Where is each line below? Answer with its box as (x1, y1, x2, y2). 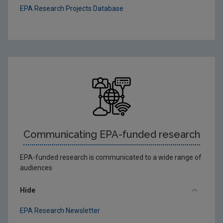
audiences (20, 163, 52, 172)
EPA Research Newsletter (20, 206, 100, 215)
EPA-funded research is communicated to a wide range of (20, 153, 202, 161)
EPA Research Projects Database (20, 4, 123, 12)
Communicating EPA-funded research (23, 128, 200, 140)
